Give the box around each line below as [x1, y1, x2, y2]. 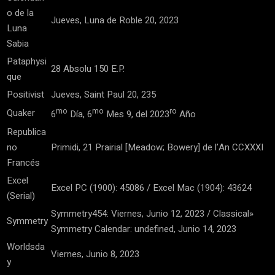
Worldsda [7, 240, 45, 254]
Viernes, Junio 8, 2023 [51, 247, 139, 261]
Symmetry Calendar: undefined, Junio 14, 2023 [51, 222, 236, 236]
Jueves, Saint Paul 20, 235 [51, 88, 156, 102]
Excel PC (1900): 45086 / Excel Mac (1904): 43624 [51, 181, 252, 195]
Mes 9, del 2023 [104, 107, 169, 122]
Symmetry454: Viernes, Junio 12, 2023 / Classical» [51, 207, 254, 221]
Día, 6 [68, 107, 92, 122]
